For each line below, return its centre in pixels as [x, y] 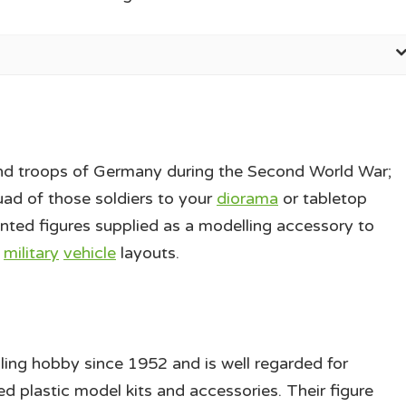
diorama [247, 199]
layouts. [148, 253]
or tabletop [323, 199]
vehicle [90, 253]
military [31, 253]
